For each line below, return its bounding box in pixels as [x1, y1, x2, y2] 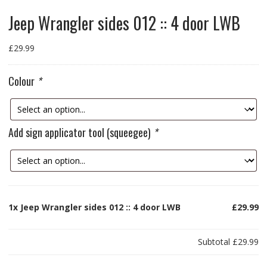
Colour [8, 73, 37, 89]
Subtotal [198, 236, 233, 248]
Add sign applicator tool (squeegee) [8, 125, 153, 141]
